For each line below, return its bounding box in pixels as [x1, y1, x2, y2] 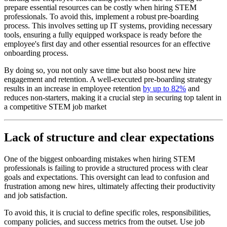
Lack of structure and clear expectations [4, 130, 214, 144]
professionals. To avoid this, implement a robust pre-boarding [4, 12, 199, 21]
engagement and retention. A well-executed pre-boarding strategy [4, 74, 212, 84]
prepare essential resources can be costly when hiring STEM [4, 3, 197, 12]
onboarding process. [4, 48, 68, 57]
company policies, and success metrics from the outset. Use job [4, 217, 205, 226]
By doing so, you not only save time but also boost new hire [4, 65, 196, 74]
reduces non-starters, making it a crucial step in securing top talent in [4, 93, 221, 102]
